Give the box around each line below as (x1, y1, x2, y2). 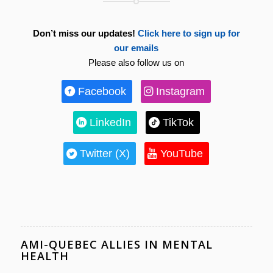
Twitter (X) (80, 147, 130, 160)
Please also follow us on (88, 57, 185, 68)
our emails (114, 43, 159, 53)
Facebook (78, 85, 127, 97)
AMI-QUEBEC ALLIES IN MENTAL (20, 236, 213, 252)
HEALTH (20, 248, 69, 263)
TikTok (162, 116, 194, 129)
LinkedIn (89, 116, 131, 129)
